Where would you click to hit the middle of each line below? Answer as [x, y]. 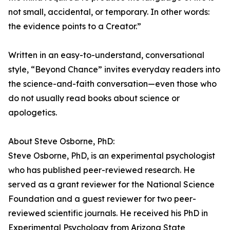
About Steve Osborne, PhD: [61, 141]
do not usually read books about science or [94, 98]
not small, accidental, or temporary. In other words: [109, 12]
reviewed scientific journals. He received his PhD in [108, 213]
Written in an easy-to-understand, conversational [106, 55]
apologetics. [33, 112]
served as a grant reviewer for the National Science [111, 184]
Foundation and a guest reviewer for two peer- [102, 199]
